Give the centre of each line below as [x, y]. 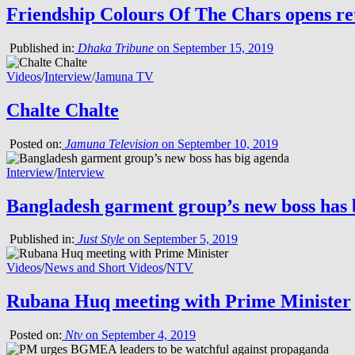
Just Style [101, 239]
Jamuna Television [112, 143]
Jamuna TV [124, 76]
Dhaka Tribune [116, 48]
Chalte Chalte [63, 110]
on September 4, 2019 [139, 335]
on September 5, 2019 [181, 239]
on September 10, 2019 [218, 143]
